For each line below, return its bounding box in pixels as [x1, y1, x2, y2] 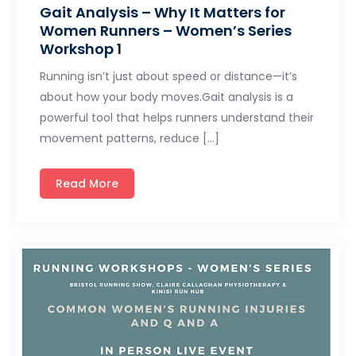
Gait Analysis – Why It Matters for [40, 2, 285, 22]
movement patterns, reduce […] [40, 130, 219, 146]
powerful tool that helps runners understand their [40, 109, 314, 126]
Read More [56, 175, 118, 192]
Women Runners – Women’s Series [40, 20, 292, 41]
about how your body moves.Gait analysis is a [40, 88, 293, 105]
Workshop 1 [40, 38, 122, 59]
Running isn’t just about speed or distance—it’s [40, 68, 297, 84]
